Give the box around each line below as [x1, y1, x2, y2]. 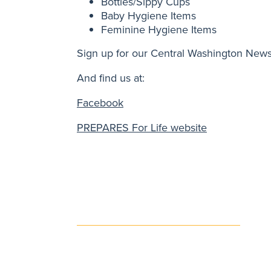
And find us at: [77, 70, 145, 86]
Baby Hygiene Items [101, 8, 196, 24]
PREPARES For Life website [77, 120, 207, 135]
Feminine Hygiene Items [101, 22, 217, 38]
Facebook [77, 95, 123, 111]
